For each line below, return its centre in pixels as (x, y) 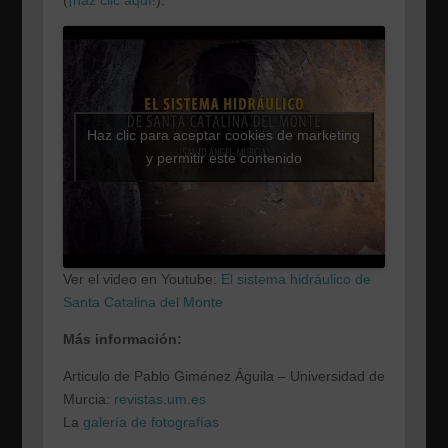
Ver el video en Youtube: (141, 278)
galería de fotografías (150, 421)
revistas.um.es (159, 398)
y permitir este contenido (223, 157)
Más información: (122, 338)
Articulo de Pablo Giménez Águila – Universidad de (223, 375)
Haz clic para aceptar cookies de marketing (224, 134)
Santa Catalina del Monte (142, 301)
